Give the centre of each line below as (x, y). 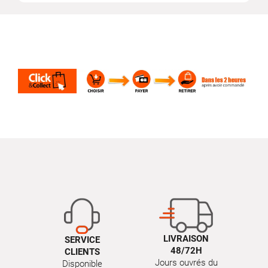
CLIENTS (82, 252)
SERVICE (82, 240)
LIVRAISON (186, 238)
